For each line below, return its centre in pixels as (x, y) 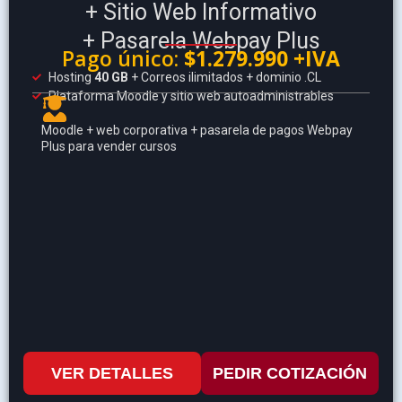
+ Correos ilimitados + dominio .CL (224, 77)
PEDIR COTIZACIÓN (290, 373)
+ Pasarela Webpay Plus (201, 41)
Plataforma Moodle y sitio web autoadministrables (191, 96)
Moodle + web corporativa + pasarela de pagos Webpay (197, 130)
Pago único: (123, 58)
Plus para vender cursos (109, 146)
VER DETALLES (112, 373)
